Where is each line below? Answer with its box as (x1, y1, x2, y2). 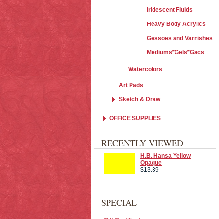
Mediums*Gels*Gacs (147, 49, 204, 56)
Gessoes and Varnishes (147, 35, 213, 42)
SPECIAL (101, 197, 137, 208)
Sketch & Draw (119, 96, 160, 103)
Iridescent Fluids (147, 6, 193, 13)
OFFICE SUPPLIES (109, 115, 161, 122)
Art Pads (119, 82, 143, 88)
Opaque (140, 159, 162, 166)
